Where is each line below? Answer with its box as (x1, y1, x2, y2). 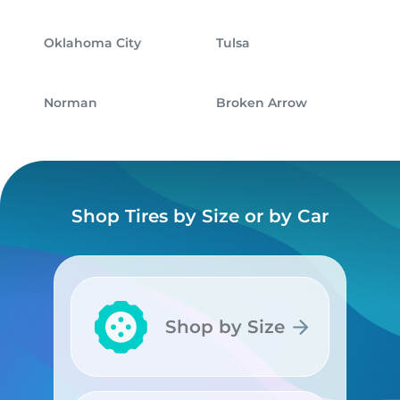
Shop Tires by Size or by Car (71, 205, 329, 228)
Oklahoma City (44, 34, 141, 51)
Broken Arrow (216, 94, 307, 111)
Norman (44, 94, 97, 111)
